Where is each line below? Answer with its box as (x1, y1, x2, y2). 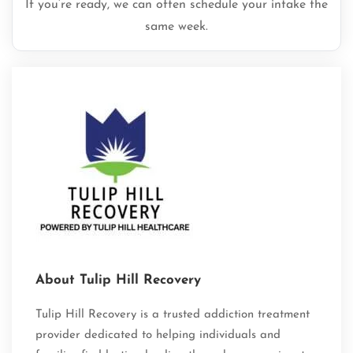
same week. (145, 20, 208, 34)
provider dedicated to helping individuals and (35, 329, 281, 342)
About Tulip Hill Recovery (35, 273, 201, 288)
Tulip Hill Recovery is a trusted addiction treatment (35, 309, 310, 321)
